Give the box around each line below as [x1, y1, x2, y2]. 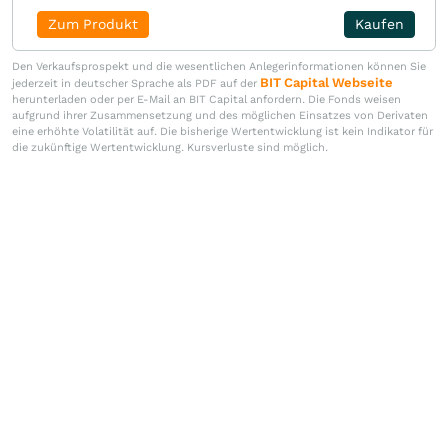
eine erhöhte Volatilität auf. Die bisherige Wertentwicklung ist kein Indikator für [12, 125, 433, 138]
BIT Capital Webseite [260, 75, 393, 90]
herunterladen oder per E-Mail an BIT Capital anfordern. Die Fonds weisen [12, 93, 401, 106]
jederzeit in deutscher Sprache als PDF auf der [12, 77, 260, 90]
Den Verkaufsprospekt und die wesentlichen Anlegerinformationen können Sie [12, 60, 426, 73]
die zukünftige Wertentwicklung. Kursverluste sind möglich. [12, 141, 328, 154]
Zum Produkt [47, 16, 138, 32]
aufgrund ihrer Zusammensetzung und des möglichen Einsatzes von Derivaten [12, 109, 428, 122]
